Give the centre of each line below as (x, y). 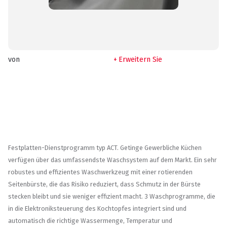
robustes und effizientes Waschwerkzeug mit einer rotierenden (100, 172)
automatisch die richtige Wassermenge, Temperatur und (90, 221)
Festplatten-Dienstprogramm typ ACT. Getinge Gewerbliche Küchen (105, 148)
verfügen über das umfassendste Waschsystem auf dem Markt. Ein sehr (112, 160)
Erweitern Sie (141, 60)
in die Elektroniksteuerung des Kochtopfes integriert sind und (97, 209)
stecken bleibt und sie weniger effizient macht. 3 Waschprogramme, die (112, 197)
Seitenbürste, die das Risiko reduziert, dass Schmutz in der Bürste (104, 184)
